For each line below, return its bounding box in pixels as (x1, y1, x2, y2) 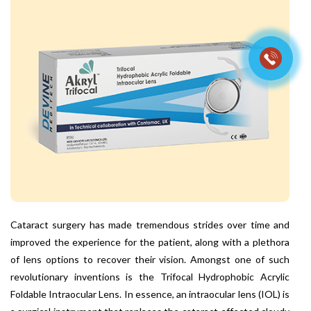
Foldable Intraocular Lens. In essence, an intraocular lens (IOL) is (10, 288, 289, 301)
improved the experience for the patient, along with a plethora (10, 236, 289, 249)
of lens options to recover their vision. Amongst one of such (10, 253, 289, 266)
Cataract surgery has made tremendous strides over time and (10, 219, 289, 231)
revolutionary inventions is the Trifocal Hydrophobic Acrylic (10, 271, 289, 283)
